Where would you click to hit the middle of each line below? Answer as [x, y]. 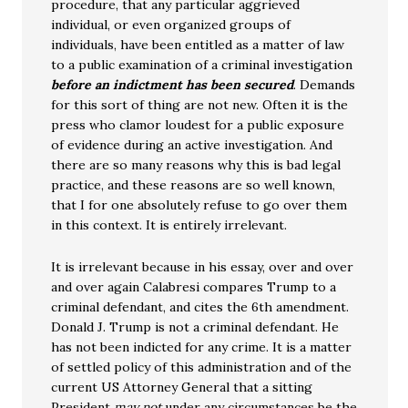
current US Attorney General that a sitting [182, 388]
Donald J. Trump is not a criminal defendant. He [195, 327]
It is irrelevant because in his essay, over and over [203, 267]
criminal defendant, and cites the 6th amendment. [200, 307]
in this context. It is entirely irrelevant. [169, 225]
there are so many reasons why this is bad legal [196, 165]
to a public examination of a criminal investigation [202, 65]
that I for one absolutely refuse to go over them [199, 205]
